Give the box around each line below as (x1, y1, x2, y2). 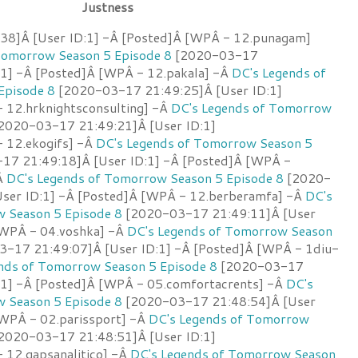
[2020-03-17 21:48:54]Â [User (122, 291, 316, 310)
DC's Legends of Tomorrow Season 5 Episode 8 (6, 168, 284, 187)
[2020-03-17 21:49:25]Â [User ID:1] (55, 80, 282, 99)
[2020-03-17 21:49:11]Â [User (122, 203, 316, 222)
